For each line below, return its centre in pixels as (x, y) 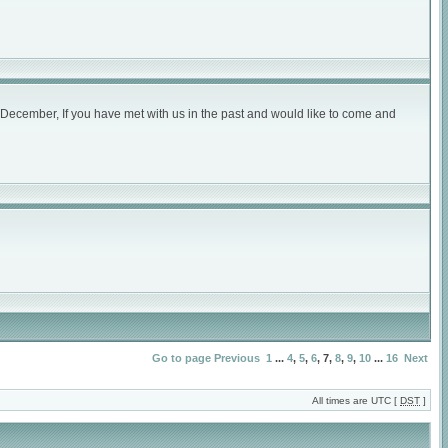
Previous (237, 358)
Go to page (181, 358)
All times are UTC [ (356, 400)
